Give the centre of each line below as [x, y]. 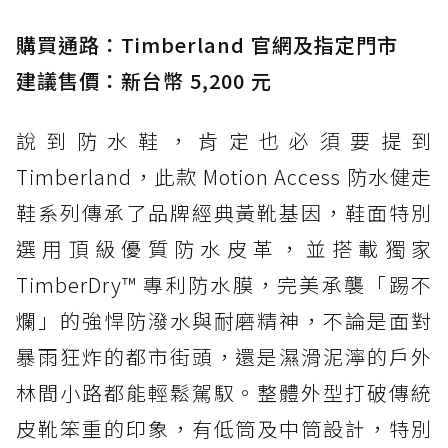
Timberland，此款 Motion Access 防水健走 [224, 177]
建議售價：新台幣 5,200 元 [144, 81]
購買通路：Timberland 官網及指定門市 [207, 45]
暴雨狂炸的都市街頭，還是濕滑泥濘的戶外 [224, 357]
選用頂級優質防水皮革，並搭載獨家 [224, 249]
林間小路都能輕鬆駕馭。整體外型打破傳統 [224, 393]
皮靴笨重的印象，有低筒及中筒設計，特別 [224, 429]
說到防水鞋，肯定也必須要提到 [224, 141]
